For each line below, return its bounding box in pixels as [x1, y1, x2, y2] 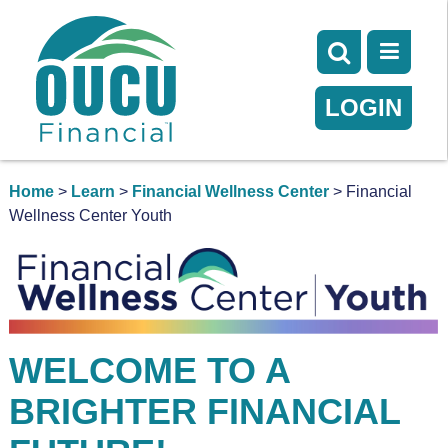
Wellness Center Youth [8, 207, 172, 224]
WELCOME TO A [8, 349, 290, 391]
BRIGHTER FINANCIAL [8, 390, 400, 432]
